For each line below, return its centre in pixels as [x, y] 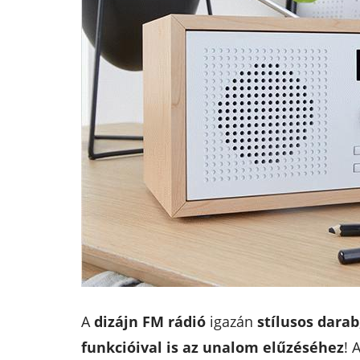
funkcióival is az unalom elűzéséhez [212, 347]
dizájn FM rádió [149, 321]
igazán [231, 321]
